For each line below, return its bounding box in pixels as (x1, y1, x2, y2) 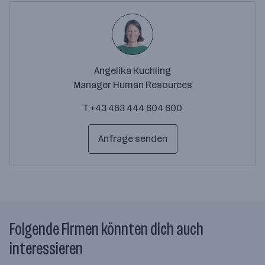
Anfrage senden (98, 133, 167, 144)
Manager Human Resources (73, 79, 192, 91)
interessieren (9, 239, 83, 258)
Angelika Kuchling (94, 65, 171, 76)
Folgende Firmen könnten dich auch (9, 219, 203, 239)
